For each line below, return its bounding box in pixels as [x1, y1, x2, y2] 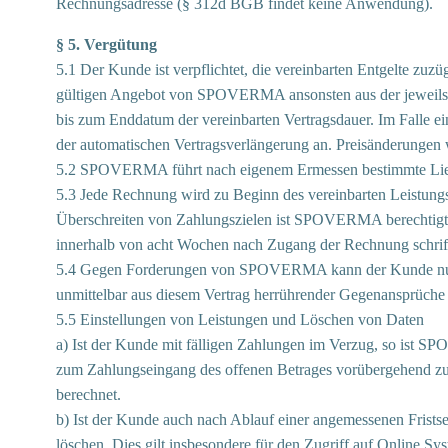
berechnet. [56, 386, 121, 403]
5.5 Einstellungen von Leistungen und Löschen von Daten [56, 311, 424, 328]
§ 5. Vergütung [56, 36, 157, 53]
